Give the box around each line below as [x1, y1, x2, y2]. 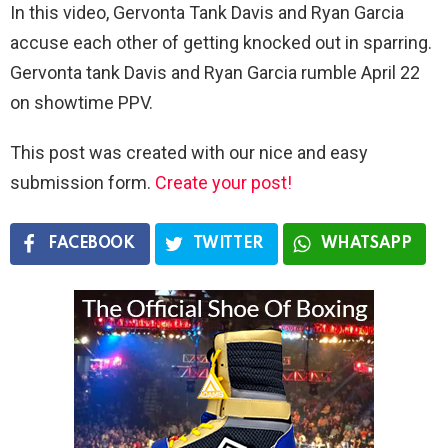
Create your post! [155, 171, 292, 193]
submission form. [10, 171, 155, 193]
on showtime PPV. [10, 91, 157, 113]
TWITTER [192, 235, 263, 252]
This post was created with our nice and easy [10, 141, 368, 163]
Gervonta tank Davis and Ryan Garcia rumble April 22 [10, 61, 420, 83]
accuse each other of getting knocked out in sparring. [10, 31, 432, 53]
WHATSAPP [320, 235, 412, 252]
